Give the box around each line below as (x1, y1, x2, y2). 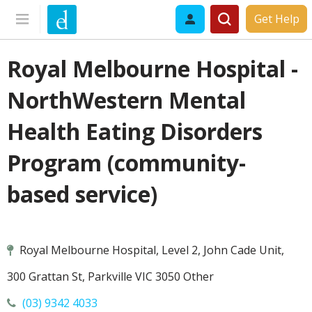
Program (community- (7, 148, 246, 178)
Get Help (253, 11, 299, 26)
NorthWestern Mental (7, 85, 246, 115)
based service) (7, 179, 157, 209)
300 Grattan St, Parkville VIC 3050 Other (7, 269, 214, 285)
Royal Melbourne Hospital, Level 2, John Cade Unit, (17, 242, 284, 258)
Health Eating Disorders (7, 116, 263, 146)
